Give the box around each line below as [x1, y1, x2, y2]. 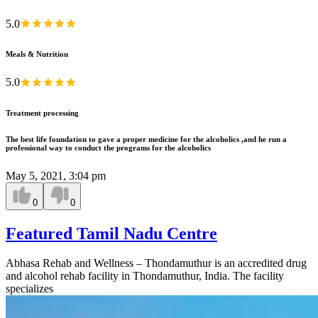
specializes [6, 283, 53, 295]
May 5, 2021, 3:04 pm [6, 169, 106, 182]
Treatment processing [6, 108, 79, 117]
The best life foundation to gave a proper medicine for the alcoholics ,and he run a [6, 134, 287, 143]
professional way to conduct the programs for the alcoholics [6, 143, 211, 152]
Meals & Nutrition [6, 50, 68, 59]
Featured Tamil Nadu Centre [6, 224, 217, 243]
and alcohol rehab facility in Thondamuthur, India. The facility [6, 270, 284, 283]
